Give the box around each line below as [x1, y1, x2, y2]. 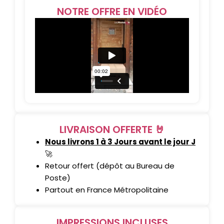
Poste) [45, 172, 70, 183]
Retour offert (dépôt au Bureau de [45, 160, 174, 171]
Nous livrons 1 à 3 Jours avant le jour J [45, 136, 195, 147]
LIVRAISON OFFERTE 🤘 [59, 122, 165, 136]
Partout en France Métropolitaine [45, 184, 168, 195]
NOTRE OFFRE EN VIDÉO [57, 4, 167, 18]
